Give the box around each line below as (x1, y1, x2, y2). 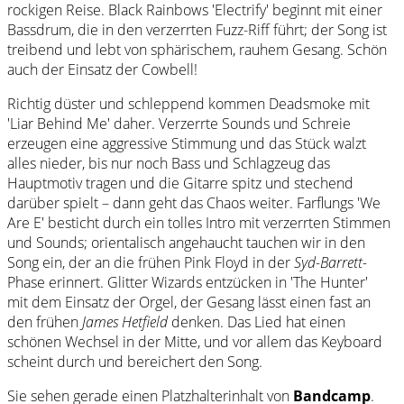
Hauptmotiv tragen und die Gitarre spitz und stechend (7, 172, 353, 193)
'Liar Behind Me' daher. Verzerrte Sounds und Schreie (7, 113, 351, 133)
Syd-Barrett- (294, 252, 367, 272)
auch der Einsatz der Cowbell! (7, 59, 197, 79)
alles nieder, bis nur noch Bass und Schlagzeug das (7, 152, 330, 173)
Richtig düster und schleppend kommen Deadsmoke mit (7, 93, 370, 114)
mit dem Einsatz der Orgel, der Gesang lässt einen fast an (7, 291, 371, 312)
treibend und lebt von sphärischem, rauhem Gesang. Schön (7, 39, 387, 60)
